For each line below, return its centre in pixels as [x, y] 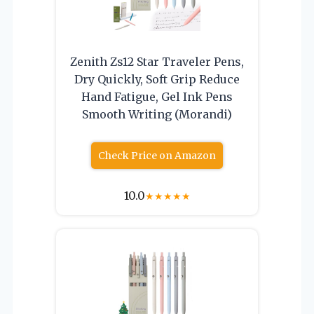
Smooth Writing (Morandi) [157, 114]
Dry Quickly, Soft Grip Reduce [157, 79]
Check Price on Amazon [157, 155]
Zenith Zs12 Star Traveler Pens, [157, 61]
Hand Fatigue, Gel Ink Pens [157, 96]
